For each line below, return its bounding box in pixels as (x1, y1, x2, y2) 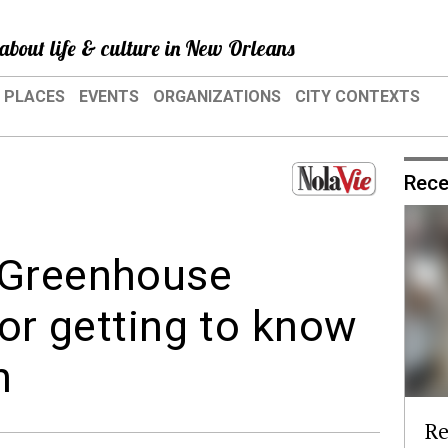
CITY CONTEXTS (295, 87, 420, 106)
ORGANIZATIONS (153, 87, 281, 106)
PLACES (4, 87, 65, 106)
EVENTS (79, 87, 139, 106)
